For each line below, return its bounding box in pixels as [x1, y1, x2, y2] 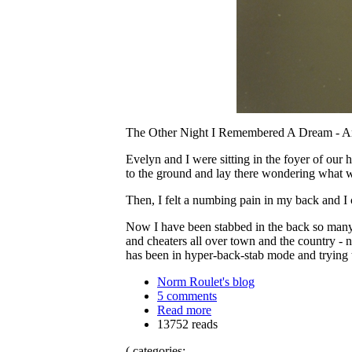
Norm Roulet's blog [157, 275, 255, 289]
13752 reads [157, 317, 218, 332]
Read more [157, 303, 211, 317]
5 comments [157, 289, 217, 303]
